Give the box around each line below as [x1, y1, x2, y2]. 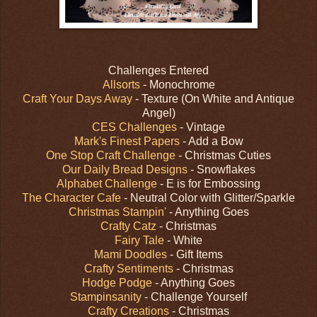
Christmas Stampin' [68, 205, 166, 218]
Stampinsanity [70, 290, 142, 303]
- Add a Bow [179, 134, 243, 147]
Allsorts [102, 78, 143, 91]
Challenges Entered [108, 64, 209, 76]
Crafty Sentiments [83, 262, 173, 275]
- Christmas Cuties [175, 149, 271, 161]
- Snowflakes [187, 163, 255, 175]
